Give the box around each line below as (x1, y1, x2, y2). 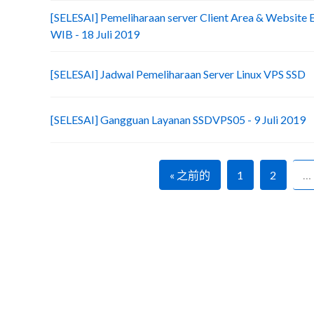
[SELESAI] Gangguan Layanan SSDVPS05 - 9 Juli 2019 (50, 113, 306, 126)
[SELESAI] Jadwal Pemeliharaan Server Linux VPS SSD (50, 67, 306, 81)
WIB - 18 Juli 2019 (50, 27, 139, 41)
